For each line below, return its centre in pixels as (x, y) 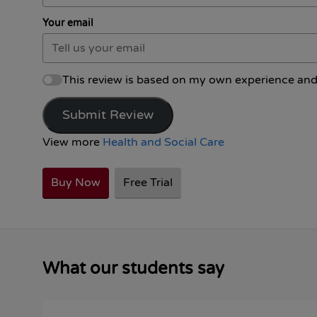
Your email (68, 23)
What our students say (133, 268)
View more (73, 142)
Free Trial (148, 182)
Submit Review (108, 115)
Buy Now (76, 182)
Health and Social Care (163, 142)
